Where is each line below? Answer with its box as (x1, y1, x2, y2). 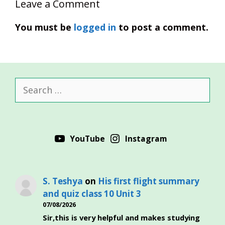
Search (15, 78, 44, 89)
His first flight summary (98, 175, 200, 187)
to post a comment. (116, 21, 208, 33)
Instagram (125, 133, 167, 144)
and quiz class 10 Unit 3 (43, 188, 142, 199)
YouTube (70, 133, 105, 144)
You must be (15, 21, 74, 33)
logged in (74, 21, 116, 33)
